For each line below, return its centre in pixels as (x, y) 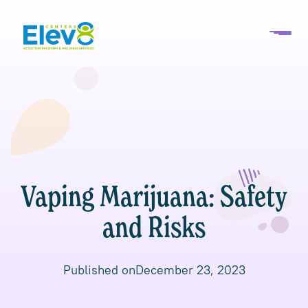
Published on (99, 270)
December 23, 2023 (190, 270)
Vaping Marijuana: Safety (154, 198)
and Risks (154, 229)
